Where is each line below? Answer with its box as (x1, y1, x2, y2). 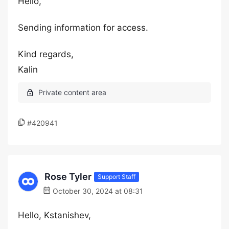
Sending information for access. (18, 22, 148, 33)
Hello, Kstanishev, (18, 210, 91, 220)
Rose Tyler (44, 171, 91, 182)
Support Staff (98, 172, 135, 180)
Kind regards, (18, 49, 74, 59)
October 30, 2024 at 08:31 (51, 187, 143, 195)
